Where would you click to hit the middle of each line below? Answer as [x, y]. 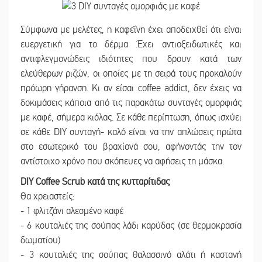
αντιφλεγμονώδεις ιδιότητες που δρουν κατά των [131, 59]
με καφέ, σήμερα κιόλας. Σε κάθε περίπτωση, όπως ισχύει [131, 118]
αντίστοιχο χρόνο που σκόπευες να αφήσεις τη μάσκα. [122, 162]
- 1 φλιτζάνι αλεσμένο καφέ [72, 211]
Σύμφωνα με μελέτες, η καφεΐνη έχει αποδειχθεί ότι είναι [131, 30]
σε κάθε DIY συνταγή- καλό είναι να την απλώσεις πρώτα [131, 132]
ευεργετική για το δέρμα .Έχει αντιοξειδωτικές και [131, 45]
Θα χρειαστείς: [47, 197]
